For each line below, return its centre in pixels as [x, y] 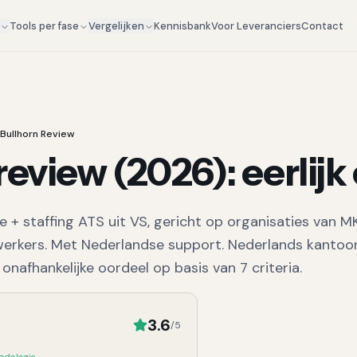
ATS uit [102, 222]
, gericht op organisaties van [244, 222]
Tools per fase [45, 26]
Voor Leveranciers [257, 25]
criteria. [275, 268]
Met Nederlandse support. [135, 245]
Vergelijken [117, 26]
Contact [323, 25]
